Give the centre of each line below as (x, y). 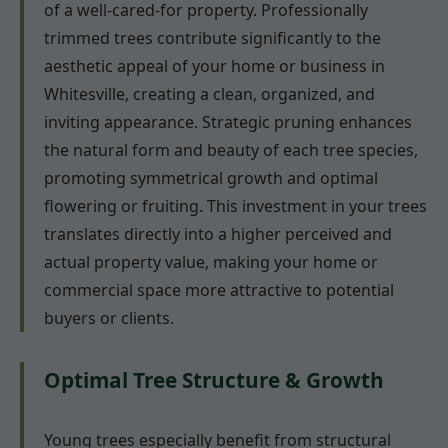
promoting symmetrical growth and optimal (211, 177)
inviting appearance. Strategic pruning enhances (228, 121)
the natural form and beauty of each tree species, (231, 149)
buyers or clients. (109, 317)
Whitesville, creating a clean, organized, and (209, 93)
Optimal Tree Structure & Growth (214, 379)
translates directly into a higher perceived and (218, 233)
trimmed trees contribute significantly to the (212, 37)
